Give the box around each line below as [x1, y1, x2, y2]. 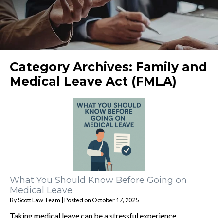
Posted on [64, 196, 92, 204]
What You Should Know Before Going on [10, 174, 187, 185]
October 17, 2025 [92, 196, 139, 204]
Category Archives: [10, 59, 136, 74]
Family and [136, 59, 207, 74]
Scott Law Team [18, 196, 60, 204]
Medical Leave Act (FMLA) [10, 73, 177, 89]
